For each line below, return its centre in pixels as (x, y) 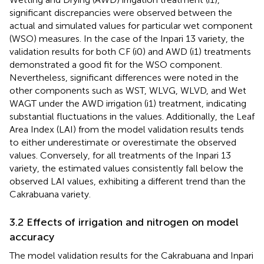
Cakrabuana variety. (50, 194)
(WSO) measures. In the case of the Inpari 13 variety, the (127, 38)
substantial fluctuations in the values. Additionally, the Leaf (132, 116)
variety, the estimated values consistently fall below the (126, 168)
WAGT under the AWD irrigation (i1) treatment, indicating (128, 103)
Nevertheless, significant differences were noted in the (124, 77)
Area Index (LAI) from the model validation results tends (127, 129)
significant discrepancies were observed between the (121, 12)
